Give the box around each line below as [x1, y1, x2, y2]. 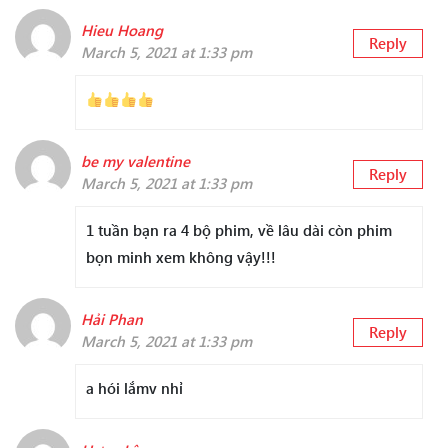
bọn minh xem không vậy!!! [86, 247, 276, 268]
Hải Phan [81, 309, 143, 330]
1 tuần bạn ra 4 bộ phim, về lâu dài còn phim [86, 220, 392, 241]
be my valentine [81, 151, 190, 172]
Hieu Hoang [81, 20, 163, 41]
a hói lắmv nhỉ [86, 378, 183, 399]
